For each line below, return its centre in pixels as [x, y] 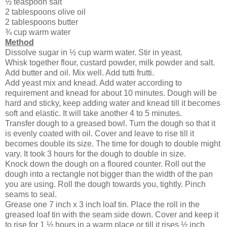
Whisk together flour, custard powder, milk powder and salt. [110, 62]
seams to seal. [31, 194]
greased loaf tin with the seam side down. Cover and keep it [112, 214]
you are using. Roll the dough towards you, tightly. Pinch [105, 184]
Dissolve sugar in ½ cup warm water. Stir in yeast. [94, 52]
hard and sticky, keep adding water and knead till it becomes [113, 103]
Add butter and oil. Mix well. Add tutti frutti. [80, 72]
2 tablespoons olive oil [45, 12]
